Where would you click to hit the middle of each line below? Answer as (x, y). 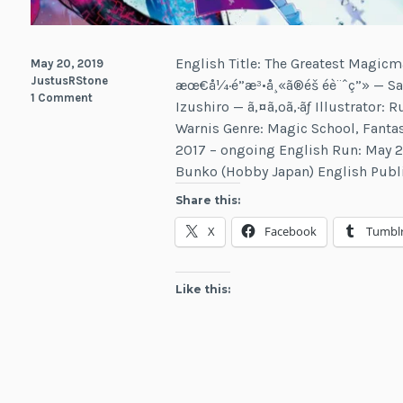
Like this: (203, 289)
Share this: (208, 200)
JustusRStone (69, 80)
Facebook (291, 231)
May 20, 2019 (67, 63)
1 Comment (61, 97)
